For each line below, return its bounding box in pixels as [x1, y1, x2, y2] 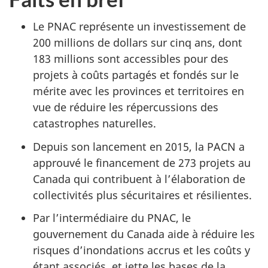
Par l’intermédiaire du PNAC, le [33, 211, 191, 226]
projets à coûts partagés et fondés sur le [33, 68, 239, 83]
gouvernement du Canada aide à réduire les [33, 227, 255, 242]
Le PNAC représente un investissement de [33, 19, 246, 34]
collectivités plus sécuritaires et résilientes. [33, 187, 252, 202]
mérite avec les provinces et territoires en [33, 84, 244, 99]
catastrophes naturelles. [33, 116, 156, 131]
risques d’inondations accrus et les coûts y [33, 243, 250, 258]
